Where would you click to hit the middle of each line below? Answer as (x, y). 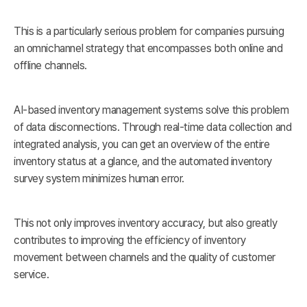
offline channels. (50, 66)
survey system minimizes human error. (99, 179)
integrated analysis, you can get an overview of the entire (142, 145)
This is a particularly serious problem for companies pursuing (149, 32)
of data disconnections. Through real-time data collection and (153, 127)
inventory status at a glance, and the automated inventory (143, 162)
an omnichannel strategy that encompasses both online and (148, 49)
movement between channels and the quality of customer (145, 258)
